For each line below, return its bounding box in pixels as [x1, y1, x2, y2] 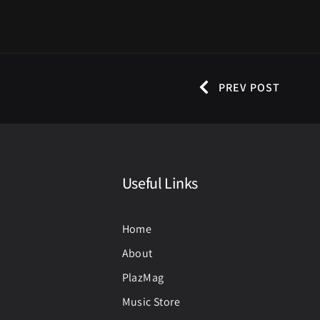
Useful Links [121, 173, 198, 193]
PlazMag [121, 270, 164, 285]
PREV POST [219, 80, 281, 95]
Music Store [121, 294, 180, 309]
